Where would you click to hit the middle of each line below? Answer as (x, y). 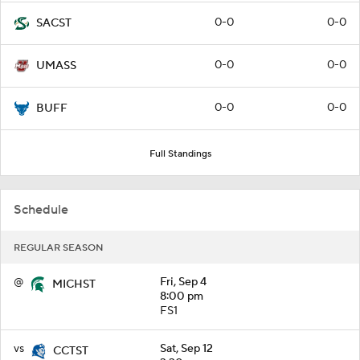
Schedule (41, 209)
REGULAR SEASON (59, 247)
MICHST (74, 284)
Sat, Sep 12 (186, 348)
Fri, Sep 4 (183, 282)
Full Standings (180, 153)
